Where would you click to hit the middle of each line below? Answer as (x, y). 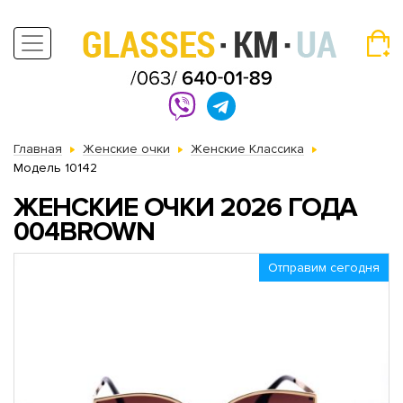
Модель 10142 (55, 168)
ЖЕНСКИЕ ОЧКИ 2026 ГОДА (185, 207)
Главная (38, 149)
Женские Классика (247, 149)
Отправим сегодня (324, 268)
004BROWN (84, 232)
